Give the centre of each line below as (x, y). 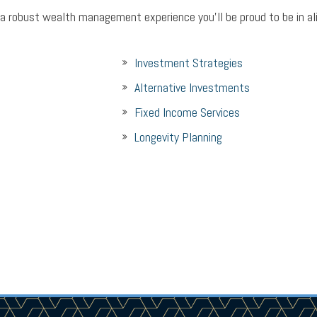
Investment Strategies (188, 63)
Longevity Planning (178, 137)
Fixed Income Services (187, 112)
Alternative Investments (192, 87)
